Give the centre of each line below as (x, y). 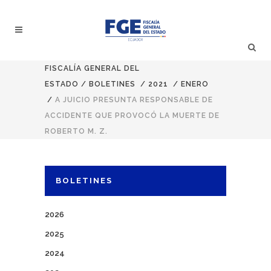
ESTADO (62, 84)
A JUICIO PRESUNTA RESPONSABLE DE (134, 100)
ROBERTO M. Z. (76, 131)
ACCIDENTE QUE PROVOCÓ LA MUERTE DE (132, 116)
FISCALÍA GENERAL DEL (92, 68)
